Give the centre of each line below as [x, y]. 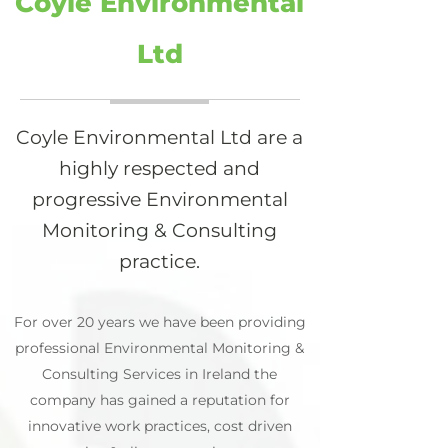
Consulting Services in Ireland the [159, 374]
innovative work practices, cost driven [159, 426]
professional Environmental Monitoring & [159, 348]
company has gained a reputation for [159, 400]
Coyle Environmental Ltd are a [159, 137]
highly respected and [159, 168]
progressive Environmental [159, 199]
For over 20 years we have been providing [159, 322]
